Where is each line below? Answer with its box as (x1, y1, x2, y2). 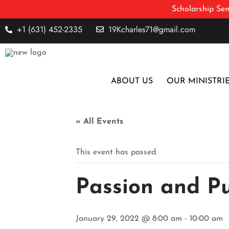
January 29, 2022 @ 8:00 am (76, 214, 182, 223)
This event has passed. (76, 148, 157, 156)
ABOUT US (111, 77, 153, 85)
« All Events (76, 117, 123, 126)
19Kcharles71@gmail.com (108, 24, 195, 35)
